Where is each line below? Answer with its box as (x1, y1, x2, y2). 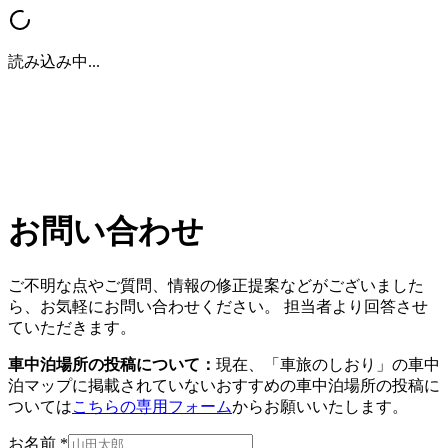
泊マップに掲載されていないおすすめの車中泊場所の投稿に (8, 376, 440, 394)
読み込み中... (8, 53, 100, 70)
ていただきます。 (8, 318, 136, 336)
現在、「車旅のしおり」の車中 (216, 355, 440, 373)
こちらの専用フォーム (72, 397, 232, 415)
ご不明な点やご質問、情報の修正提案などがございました (8, 276, 424, 294)
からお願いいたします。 (232, 397, 408, 415)
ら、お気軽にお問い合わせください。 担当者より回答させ (8, 297, 428, 315)
